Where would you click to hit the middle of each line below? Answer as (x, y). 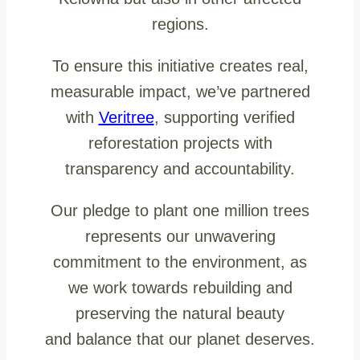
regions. (180, 25)
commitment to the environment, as (180, 262)
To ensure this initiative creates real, (180, 66)
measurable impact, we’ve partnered (180, 92)
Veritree (126, 118)
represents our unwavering (180, 237)
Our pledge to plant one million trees (180, 211)
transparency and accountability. (180, 169)
